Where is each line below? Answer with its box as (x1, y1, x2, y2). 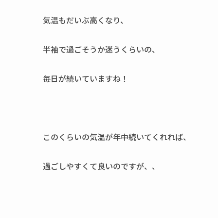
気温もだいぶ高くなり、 (43, 14, 128, 26)
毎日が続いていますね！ (43, 73, 128, 84)
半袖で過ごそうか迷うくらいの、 (43, 43, 160, 55)
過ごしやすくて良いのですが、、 (43, 160, 160, 172)
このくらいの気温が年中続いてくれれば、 (43, 131, 191, 143)
